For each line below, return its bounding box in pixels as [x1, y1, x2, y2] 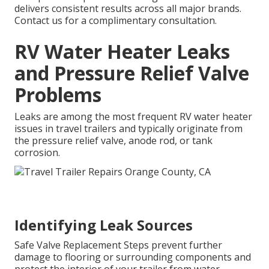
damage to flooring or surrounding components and [14, 250, 251, 264]
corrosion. [14, 146, 60, 160]
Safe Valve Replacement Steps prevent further [14, 238, 222, 252]
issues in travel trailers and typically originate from [14, 122, 243, 136]
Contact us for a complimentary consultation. [14, 14, 217, 28]
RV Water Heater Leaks [14, 38, 230, 65]
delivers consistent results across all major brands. [14, 2, 241, 16]
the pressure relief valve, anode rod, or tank [14, 134, 213, 148]
